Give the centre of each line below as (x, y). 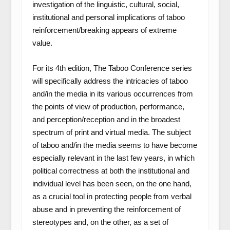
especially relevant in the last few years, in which (113, 158)
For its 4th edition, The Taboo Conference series (112, 68)
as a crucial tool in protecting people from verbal (112, 196)
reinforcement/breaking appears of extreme (104, 30)
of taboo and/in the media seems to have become (114, 145)
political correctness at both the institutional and (111, 171)
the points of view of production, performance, (108, 107)
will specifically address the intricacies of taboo (110, 81)
